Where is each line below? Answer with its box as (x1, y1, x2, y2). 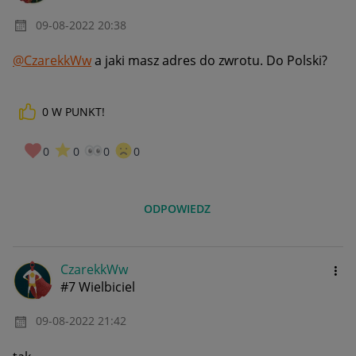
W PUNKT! (52, 103, 105, 119)
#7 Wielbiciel (60, 278, 135, 296)
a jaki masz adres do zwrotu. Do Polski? (91, 51, 327, 69)
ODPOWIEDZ (144, 201, 211, 217)
